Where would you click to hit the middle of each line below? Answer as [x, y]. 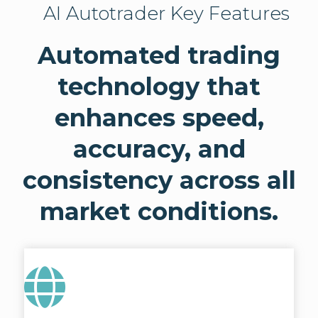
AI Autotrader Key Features [166, 14]
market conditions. [159, 212]
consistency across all [159, 181]
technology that [159, 87]
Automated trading [159, 56]
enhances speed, [159, 118]
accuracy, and [159, 149]
